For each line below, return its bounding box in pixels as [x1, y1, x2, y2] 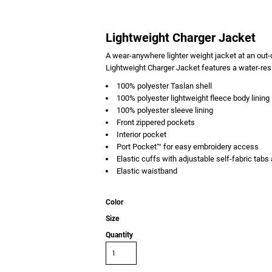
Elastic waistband [117, 166, 177, 175]
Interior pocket [117, 130, 166, 139]
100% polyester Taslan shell [117, 81, 212, 90]
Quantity [106, 231, 133, 239]
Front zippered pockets [117, 118, 195, 127]
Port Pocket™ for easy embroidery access [117, 142, 259, 151]
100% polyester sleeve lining [117, 106, 213, 115]
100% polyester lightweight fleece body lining [117, 93, 270, 103]
